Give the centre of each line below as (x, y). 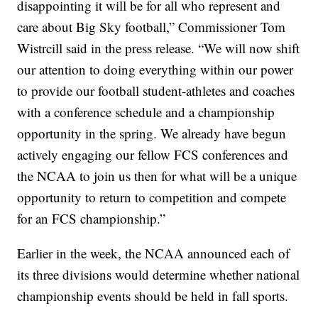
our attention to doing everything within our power (155, 70)
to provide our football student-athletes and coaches (156, 91)
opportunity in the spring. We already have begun (152, 133)
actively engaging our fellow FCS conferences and (153, 155)
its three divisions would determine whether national (159, 275)
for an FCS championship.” (92, 219)
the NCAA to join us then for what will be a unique (157, 176)
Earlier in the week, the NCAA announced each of (154, 253)
